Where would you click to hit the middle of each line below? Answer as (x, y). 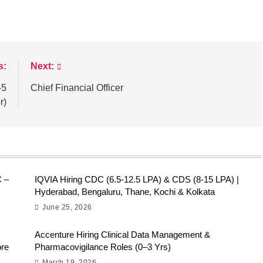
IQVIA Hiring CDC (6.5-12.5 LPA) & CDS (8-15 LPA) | (137, 180)
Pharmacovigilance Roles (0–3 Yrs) (103, 247)
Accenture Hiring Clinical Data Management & (122, 235)
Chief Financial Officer (77, 88)
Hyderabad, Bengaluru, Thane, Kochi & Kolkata (125, 192)
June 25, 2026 (67, 208)
